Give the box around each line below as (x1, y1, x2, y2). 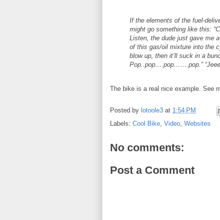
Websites (184, 120, 211, 127)
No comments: (110, 141, 184, 154)
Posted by (110, 107, 141, 114)
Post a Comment (110, 164, 194, 176)
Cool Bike (133, 120, 160, 127)
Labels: (110, 120, 133, 127)
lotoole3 (141, 107, 163, 114)
